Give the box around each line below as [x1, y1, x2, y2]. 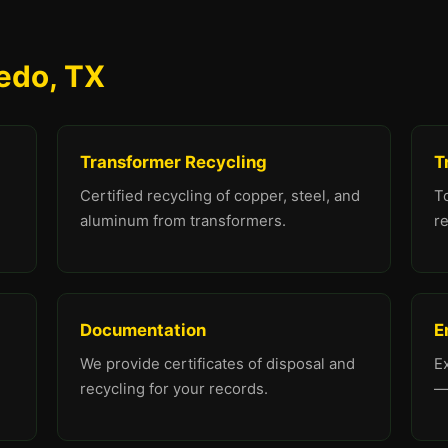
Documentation [80, 320, 207, 340]
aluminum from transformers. [80, 212, 287, 230]
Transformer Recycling [80, 152, 268, 172]
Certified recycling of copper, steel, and [80, 187, 361, 205]
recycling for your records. [80, 380, 269, 398]
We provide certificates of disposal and [80, 355, 356, 373]
